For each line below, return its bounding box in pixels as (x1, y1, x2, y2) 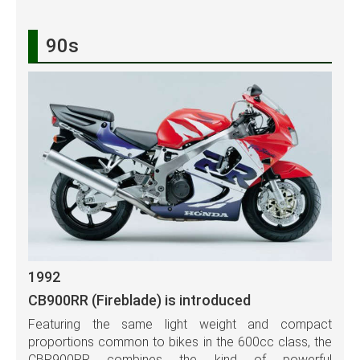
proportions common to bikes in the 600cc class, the (28, 334, 332, 350)
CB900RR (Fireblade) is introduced (28, 292, 251, 309)
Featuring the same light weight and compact (28, 317, 332, 333)
